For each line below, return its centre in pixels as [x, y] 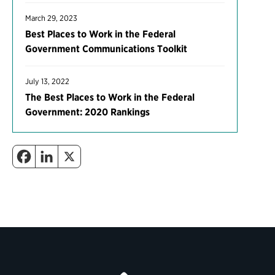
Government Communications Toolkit [106, 49]
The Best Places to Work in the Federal [110, 97]
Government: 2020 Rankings [87, 112]
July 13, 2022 [47, 81]
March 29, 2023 [51, 18]
